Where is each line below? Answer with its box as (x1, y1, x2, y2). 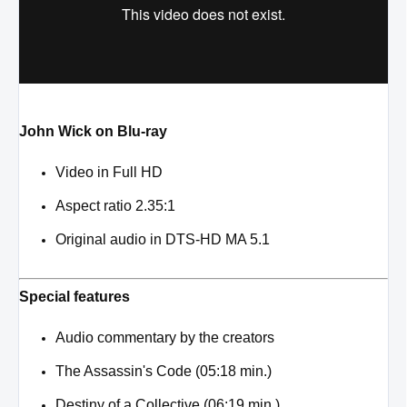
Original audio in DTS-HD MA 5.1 (55, 231, 270, 247)
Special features (19, 288, 130, 304)
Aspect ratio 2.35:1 (55, 197, 175, 213)
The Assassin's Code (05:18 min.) (55, 362, 272, 379)
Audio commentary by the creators (55, 329, 274, 345)
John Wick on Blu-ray (19, 123, 167, 139)
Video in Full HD (55, 164, 163, 180)
